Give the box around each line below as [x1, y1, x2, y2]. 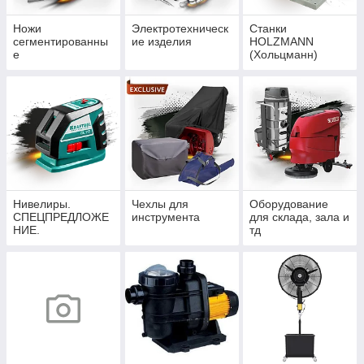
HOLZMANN [249, 35, 314, 49]
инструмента [131, 210, 200, 224]
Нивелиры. [13, 197, 71, 211]
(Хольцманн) [249, 48, 318, 62]
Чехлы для [131, 197, 188, 211]
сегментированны [13, 35, 108, 49]
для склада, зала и [249, 210, 350, 224]
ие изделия [131, 35, 192, 49]
